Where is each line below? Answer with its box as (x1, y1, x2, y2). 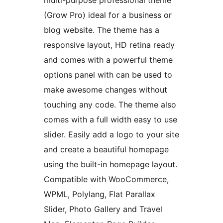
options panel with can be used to (44, 70, 172, 80)
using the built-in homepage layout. (44, 159, 177, 170)
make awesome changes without (44, 85, 167, 95)
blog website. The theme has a (44, 25, 159, 35)
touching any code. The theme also (44, 100, 176, 110)
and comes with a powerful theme (44, 55, 173, 65)
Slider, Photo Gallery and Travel (44, 204, 162, 215)
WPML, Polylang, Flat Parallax (44, 189, 155, 200)
